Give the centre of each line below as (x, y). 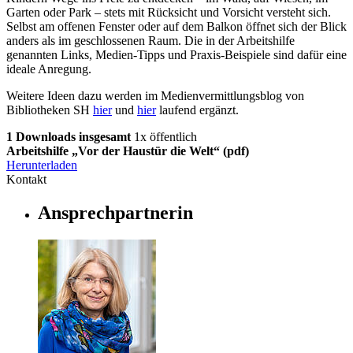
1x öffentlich (165, 137)
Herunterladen (42, 165)
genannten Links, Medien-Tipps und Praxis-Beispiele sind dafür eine (176, 55)
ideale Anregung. (49, 69)
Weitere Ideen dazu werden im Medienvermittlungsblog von (155, 96)
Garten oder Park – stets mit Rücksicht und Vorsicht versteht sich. (169, 13)
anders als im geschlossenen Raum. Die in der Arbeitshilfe (150, 41)
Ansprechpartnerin (115, 213)
